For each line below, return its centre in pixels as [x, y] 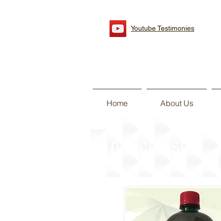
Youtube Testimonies [163, 28]
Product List [140, 146]
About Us [177, 103]
